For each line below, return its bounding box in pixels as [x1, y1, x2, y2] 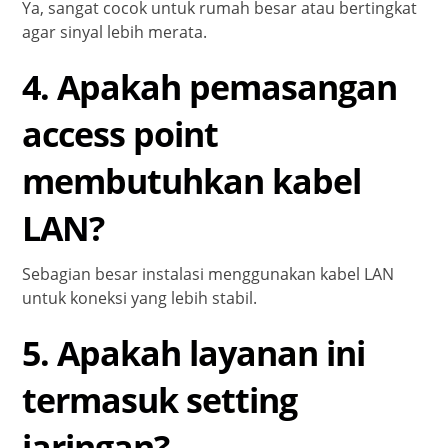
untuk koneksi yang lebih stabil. [22, 286, 258, 309]
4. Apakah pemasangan [22, 63, 398, 110]
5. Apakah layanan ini [22, 329, 366, 376]
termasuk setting [22, 376, 298, 423]
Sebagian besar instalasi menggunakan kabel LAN [22, 262, 395, 285]
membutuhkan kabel [22, 157, 362, 204]
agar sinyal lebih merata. [22, 20, 208, 43]
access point [22, 110, 219, 157]
